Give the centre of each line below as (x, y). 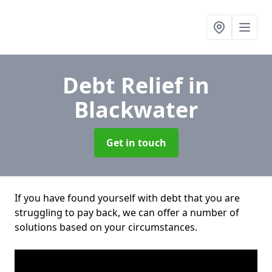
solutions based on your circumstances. (106, 227)
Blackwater (136, 110)
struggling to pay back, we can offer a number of (127, 212)
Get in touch (136, 143)
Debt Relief (125, 85)
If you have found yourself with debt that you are (127, 198)
